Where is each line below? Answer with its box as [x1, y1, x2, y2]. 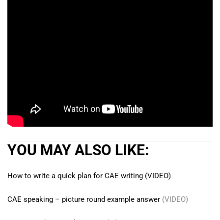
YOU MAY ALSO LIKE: [7, 141, 149, 159]
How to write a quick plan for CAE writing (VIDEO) [7, 171, 171, 180]
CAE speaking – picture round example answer [7, 195, 160, 204]
